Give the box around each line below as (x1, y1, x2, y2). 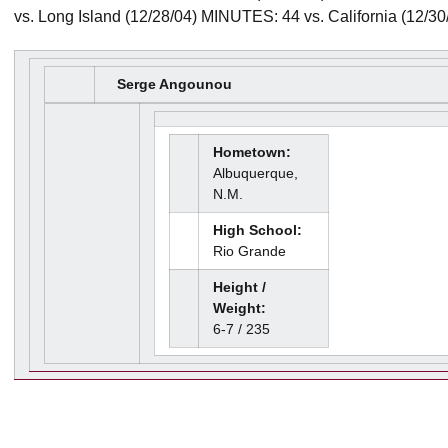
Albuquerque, (213, 165, 298, 181)
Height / (213, 279, 266, 295)
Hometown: (213, 144, 291, 160)
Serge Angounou (117, 76, 232, 92)
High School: (213, 222, 302, 238)
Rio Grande (213, 243, 286, 259)
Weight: (213, 300, 266, 316)
